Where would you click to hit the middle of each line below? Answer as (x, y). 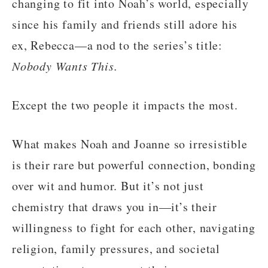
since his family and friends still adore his (125, 25)
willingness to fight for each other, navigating (134, 228)
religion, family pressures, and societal (116, 249)
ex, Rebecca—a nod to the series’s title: (117, 45)
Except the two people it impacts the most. (125, 105)
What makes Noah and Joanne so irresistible (130, 144)
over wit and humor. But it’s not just (108, 186)
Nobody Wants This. (65, 66)
